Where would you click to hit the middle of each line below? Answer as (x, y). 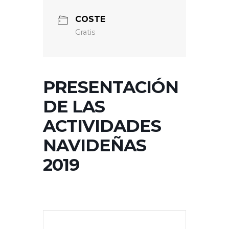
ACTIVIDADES (102, 125)
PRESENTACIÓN (111, 87)
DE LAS (74, 106)
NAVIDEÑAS (95, 145)
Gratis (85, 32)
